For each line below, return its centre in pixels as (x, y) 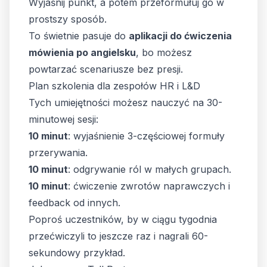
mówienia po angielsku (82, 52)
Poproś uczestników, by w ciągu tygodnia (123, 219)
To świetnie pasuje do (79, 36)
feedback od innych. (74, 203)
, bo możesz (164, 52)
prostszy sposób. (68, 19)
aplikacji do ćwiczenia (180, 36)
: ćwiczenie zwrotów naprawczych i (149, 186)
